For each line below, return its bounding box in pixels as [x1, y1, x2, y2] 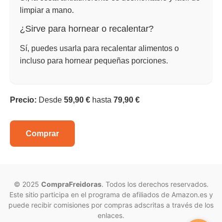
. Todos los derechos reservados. [101, 180, 209, 189]
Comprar [26, 129, 59, 138]
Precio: [10, 95, 37, 104]
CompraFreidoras [41, 180, 102, 189]
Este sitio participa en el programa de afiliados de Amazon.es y [9, 190, 213, 199]
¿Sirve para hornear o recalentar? [20, 23, 154, 34]
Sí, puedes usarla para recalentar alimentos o [20, 44, 179, 53]
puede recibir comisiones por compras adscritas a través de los [8, 201, 214, 210]
